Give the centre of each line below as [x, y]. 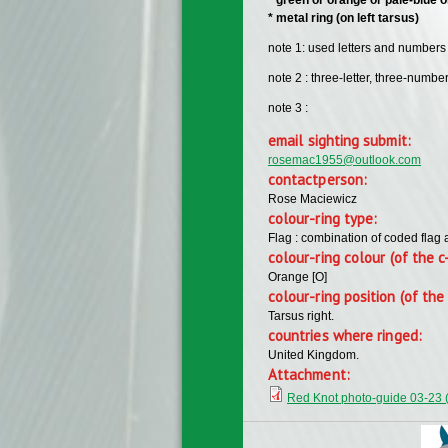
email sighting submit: [341, 140]
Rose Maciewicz [312, 198]
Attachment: [311, 374]
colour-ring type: [325, 218]
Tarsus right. [301, 315]
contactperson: [320, 179]
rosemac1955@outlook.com [344, 159]
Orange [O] [297, 276]
